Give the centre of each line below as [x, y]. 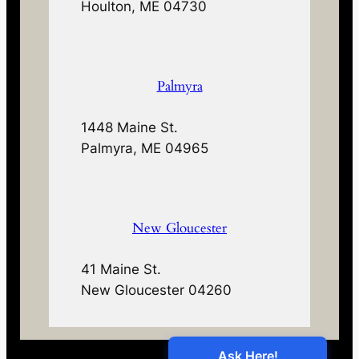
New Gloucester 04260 [157, 290]
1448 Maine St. [130, 128]
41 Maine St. [121, 270]
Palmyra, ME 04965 [145, 149]
